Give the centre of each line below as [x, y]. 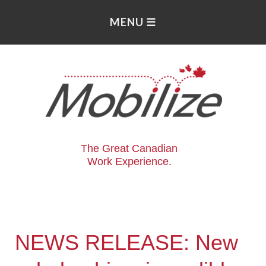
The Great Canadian [129, 148]
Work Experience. [129, 161]
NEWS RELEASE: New [127, 243]
